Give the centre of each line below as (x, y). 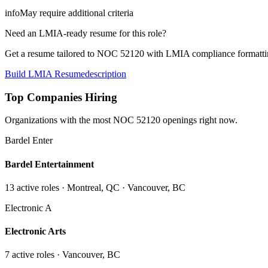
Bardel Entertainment (49, 164)
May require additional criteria (77, 13)
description (106, 74)
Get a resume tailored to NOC (63, 53)
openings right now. (199, 120)
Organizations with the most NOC (71, 120)
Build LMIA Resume (45, 74)
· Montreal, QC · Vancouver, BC (122, 187)
